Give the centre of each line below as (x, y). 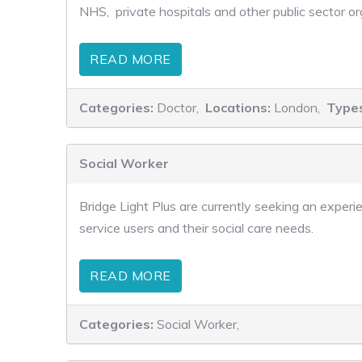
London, (299, 107)
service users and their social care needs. (196, 228)
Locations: (240, 107)
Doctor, (179, 107)
